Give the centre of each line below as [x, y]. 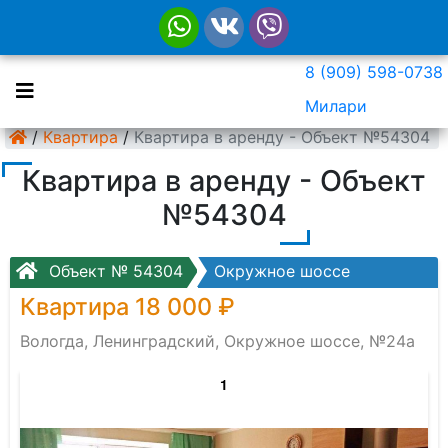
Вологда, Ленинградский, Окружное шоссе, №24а [217, 341]
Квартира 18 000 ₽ [127, 306]
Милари [336, 106]
